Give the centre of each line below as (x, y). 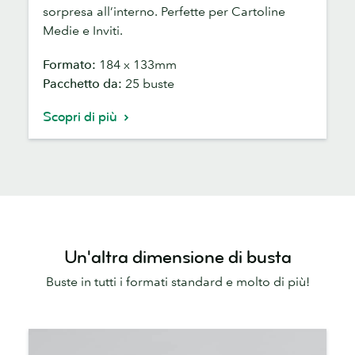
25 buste (150, 83)
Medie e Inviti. (83, 30)
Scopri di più (82, 117)
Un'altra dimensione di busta (177, 257)
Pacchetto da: (84, 83)
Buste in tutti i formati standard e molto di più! (177, 281)
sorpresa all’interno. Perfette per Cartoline (164, 11)
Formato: (71, 64)
